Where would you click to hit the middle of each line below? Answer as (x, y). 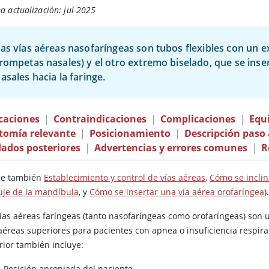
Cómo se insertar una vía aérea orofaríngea (177, 192)
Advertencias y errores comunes (171, 148)
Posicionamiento (130, 134)
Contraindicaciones (100, 119)
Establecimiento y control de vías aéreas (125, 178)
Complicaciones (198, 119)
